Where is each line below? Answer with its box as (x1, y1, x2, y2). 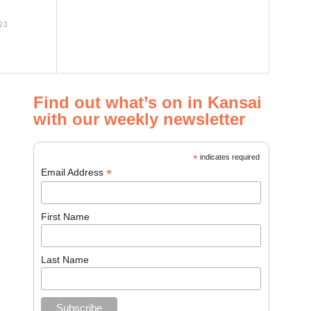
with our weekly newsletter (33, 110, 245, 129)
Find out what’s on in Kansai (33, 93, 262, 112)
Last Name (41, 253, 90, 265)
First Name (41, 211, 90, 223)
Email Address (41, 167, 107, 178)
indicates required (197, 153, 260, 162)
